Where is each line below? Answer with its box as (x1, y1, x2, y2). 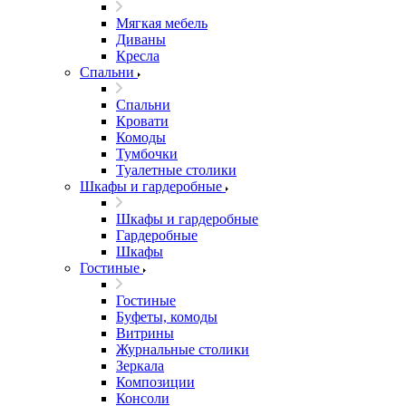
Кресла (116, 48, 159, 63)
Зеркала (116, 358, 164, 373)
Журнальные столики (116, 342, 249, 357)
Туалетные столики (116, 162, 237, 178)
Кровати (116, 113, 169, 129)
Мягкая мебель (116, 15, 208, 31)
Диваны (116, 32, 166, 47)
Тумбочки (116, 146, 178, 161)
